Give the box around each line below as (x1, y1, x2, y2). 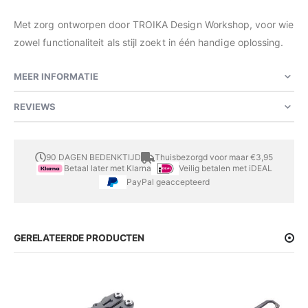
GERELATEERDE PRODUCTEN (14, 232, 144, 244)
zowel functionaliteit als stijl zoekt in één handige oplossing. (14, 36, 284, 48)
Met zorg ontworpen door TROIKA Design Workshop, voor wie (14, 18, 294, 30)
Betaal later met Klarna (63, 163, 151, 174)
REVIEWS (14, 100, 56, 112)
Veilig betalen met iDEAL (178, 163, 272, 174)
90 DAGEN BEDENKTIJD (46, 152, 141, 163)
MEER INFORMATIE (14, 70, 98, 82)
